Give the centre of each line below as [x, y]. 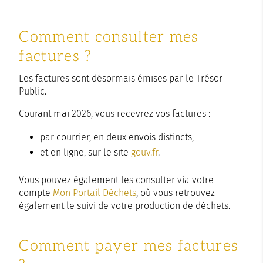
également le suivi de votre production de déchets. [125, 205]
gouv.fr [145, 152]
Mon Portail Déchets [95, 193]
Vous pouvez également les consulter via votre [117, 180]
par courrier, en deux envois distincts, [117, 137]
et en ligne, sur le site [86, 152]
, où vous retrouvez [176, 193]
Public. [33, 91]
